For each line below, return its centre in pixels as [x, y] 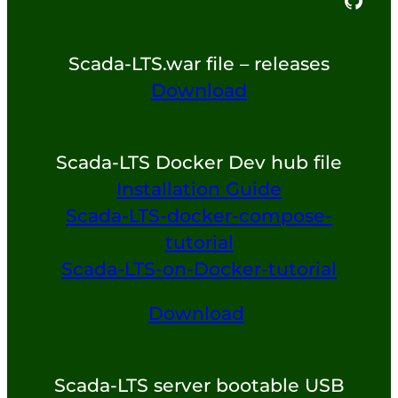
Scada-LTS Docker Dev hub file [199, 162]
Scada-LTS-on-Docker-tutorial [199, 268]
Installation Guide [199, 188]
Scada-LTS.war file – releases [199, 64]
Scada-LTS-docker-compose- [199, 215]
